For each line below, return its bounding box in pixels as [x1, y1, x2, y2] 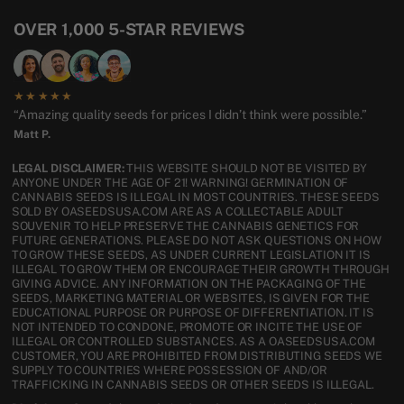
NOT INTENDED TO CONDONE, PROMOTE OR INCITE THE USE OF [11, 319, 363, 334]
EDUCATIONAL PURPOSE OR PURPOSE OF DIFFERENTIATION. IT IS [11, 305, 374, 319]
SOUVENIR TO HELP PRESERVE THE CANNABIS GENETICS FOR [11, 218, 360, 233]
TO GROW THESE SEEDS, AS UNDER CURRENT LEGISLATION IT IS [11, 247, 371, 262]
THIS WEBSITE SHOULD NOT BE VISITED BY [124, 161, 367, 175]
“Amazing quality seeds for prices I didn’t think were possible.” [14, 107, 367, 123]
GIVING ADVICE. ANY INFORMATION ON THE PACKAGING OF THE [11, 276, 366, 290]
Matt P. [14, 128, 50, 142]
